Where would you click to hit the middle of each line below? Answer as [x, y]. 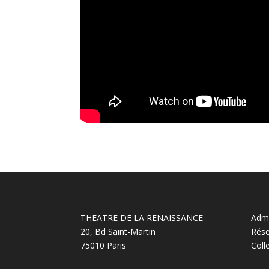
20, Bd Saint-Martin [118, 231]
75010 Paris [104, 245]
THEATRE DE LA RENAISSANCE [142, 217]
